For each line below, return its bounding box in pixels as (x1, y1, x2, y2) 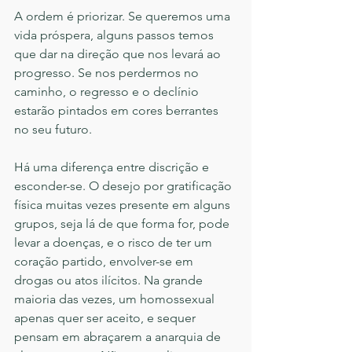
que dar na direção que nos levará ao (14, 46, 224, 62)
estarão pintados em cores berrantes (14, 103, 222, 119)
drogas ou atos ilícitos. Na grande (14, 273, 206, 288)
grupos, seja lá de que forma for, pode (14, 216, 233, 232)
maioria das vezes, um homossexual (14, 291, 218, 307)
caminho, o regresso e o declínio (14, 84, 202, 100)
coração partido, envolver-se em (14, 254, 196, 269)
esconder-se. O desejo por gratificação (14, 178, 235, 194)
